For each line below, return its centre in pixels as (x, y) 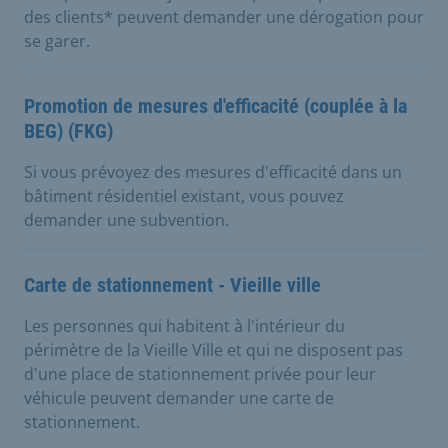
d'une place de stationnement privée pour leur (200, 373)
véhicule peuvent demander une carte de (179, 397)
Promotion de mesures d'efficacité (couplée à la (215, 105)
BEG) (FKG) (68, 130)
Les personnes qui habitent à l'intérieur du (184, 325)
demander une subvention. (126, 219)
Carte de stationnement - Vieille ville (172, 284)
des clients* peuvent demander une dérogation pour (224, 16)
